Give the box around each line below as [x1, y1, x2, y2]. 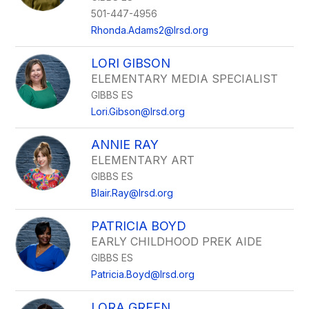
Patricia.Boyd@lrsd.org [91, 268, 195, 280]
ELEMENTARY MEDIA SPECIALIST [91, 72, 279, 86]
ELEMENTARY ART [91, 153, 195, 167]
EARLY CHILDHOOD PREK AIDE [91, 235, 263, 248]
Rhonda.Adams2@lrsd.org [91, 24, 209, 36]
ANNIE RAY [91, 137, 159, 152]
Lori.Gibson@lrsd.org [91, 106, 186, 117]
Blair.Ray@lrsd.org [91, 187, 174, 199]
